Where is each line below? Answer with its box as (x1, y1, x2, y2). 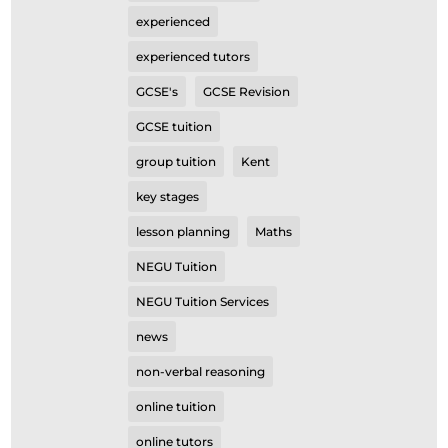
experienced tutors (136, 49, 251, 64)
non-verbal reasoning (136, 364, 266, 379)
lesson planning (136, 224, 231, 239)
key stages (136, 189, 200, 204)
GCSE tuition (136, 119, 213, 134)
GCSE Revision (203, 84, 291, 99)
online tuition (136, 399, 217, 414)
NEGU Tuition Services (136, 294, 270, 309)
